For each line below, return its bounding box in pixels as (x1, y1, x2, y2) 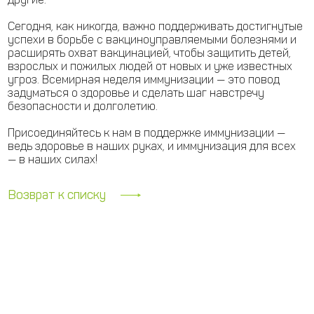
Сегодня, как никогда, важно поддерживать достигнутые (8, 20, 303, 34)
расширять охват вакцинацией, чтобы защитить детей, (8, 46, 291, 60)
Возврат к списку (8, 186, 106, 203)
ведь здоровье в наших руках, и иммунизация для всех (8, 139, 296, 153)
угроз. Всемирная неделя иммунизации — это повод (8, 73, 280, 87)
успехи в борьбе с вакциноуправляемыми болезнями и (8, 33, 296, 47)
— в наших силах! (8, 153, 97, 167)
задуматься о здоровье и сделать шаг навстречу (8, 86, 264, 100)
